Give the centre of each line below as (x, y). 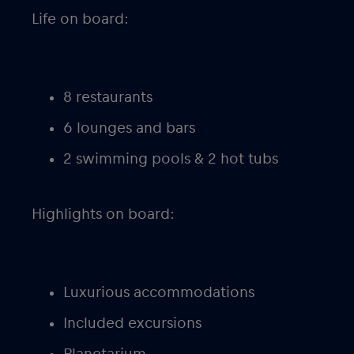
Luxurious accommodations (159, 292)
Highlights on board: (103, 214)
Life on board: (80, 19)
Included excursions (132, 323)
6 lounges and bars (129, 128)
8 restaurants (112, 97)
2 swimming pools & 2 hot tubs (171, 158)
